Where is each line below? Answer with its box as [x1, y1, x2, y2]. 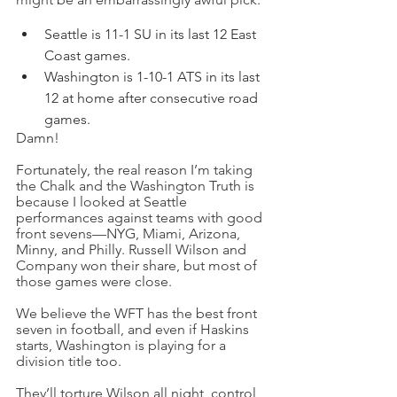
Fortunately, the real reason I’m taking [16, 161, 256, 178]
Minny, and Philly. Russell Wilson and [16, 241, 250, 258]
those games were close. [16, 273, 172, 290]
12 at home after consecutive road [44, 90, 261, 106]
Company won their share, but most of [16, 257, 261, 274]
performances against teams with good [16, 209, 266, 226]
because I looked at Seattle [16, 193, 191, 210]
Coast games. [44, 47, 130, 64]
